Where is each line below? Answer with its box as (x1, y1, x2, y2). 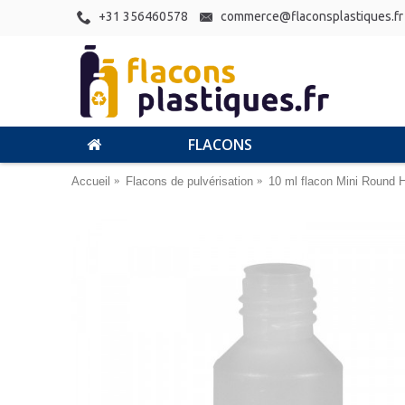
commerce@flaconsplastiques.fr (221, 9, 403, 24)
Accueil (71, 174, 110, 188)
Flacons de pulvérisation (126, 174, 253, 188)
